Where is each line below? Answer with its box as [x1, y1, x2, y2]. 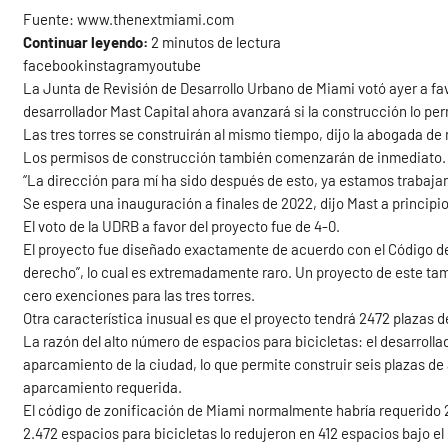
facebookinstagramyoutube [23, 56, 202, 75]
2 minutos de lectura [148, 33, 282, 52]
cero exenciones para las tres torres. [23, 286, 256, 305]
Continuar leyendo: [23, 33, 149, 52]
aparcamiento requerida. [23, 378, 183, 397]
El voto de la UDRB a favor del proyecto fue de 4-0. [23, 217, 341, 236]
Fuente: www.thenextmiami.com [23, 10, 235, 29]
